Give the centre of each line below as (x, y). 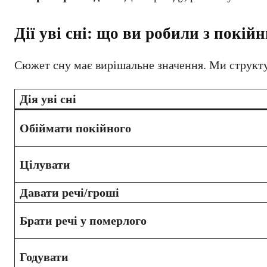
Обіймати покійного (75, 128)
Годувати (44, 257)
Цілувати (45, 164)
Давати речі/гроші (69, 193)
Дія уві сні (48, 99)
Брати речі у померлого (83, 221)
